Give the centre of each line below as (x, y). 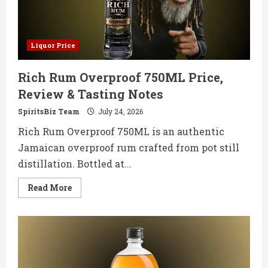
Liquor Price (53, 45)
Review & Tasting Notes (91, 94)
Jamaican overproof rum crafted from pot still (129, 148)
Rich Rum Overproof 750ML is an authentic (121, 132)
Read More (50, 188)
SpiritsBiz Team (49, 112)
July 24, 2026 (120, 112)
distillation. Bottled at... (75, 164)
